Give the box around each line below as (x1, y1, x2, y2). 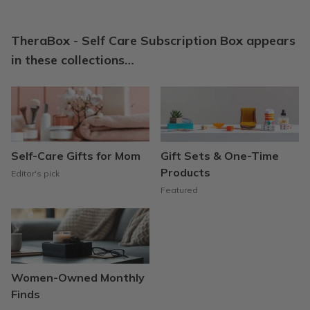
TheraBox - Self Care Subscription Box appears (11, 32, 295, 48)
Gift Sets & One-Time (161, 148, 279, 163)
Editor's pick (11, 167, 60, 179)
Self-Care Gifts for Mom (11, 148, 140, 163)
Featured (161, 184, 198, 195)
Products (161, 165, 210, 179)
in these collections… (11, 51, 134, 68)
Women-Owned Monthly (11, 270, 145, 284)
